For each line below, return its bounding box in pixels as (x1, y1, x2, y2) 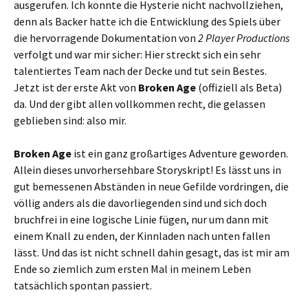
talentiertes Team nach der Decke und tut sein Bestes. (14, 63, 267, 78)
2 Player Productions (198, 30, 289, 45)
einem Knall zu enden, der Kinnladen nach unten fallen (14, 228, 270, 243)
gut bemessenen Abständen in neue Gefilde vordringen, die (14, 179, 289, 193)
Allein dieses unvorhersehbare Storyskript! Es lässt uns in (14, 162, 281, 177)
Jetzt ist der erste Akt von (14, 80, 138, 94)
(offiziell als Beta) (196, 80, 282, 94)
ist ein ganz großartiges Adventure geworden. (71, 146, 288, 160)
